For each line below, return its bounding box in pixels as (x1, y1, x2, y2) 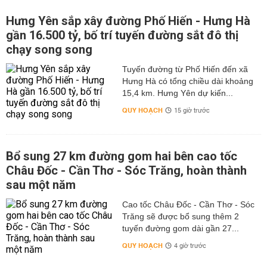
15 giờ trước (173, 105, 210, 117)
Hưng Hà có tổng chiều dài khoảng (122, 76, 253, 86)
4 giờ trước (173, 240, 206, 252)
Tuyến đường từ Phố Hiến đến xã (122, 64, 248, 74)
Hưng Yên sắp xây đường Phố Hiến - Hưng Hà (6, 14, 250, 28)
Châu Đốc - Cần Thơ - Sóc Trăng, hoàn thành (6, 163, 247, 178)
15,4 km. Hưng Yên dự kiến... (122, 88, 233, 98)
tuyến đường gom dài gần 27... (122, 223, 239, 233)
